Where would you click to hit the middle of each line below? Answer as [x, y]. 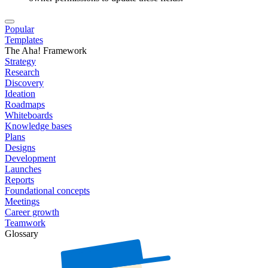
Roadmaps [25, 105]
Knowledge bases [38, 126]
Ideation [20, 94]
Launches [23, 169]
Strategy [20, 62]
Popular [19, 29]
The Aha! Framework [46, 51]
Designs [20, 148]
